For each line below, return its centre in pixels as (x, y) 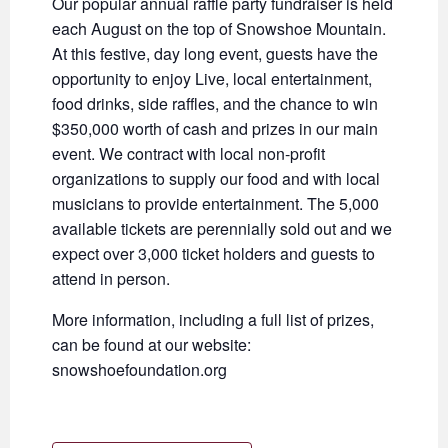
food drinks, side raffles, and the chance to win (215, 104)
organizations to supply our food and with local (216, 179)
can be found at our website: (151, 345)
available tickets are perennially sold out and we (222, 229)
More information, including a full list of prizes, (213, 320)
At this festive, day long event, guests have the (215, 54)
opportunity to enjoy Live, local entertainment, (212, 79)
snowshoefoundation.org (139, 370)
